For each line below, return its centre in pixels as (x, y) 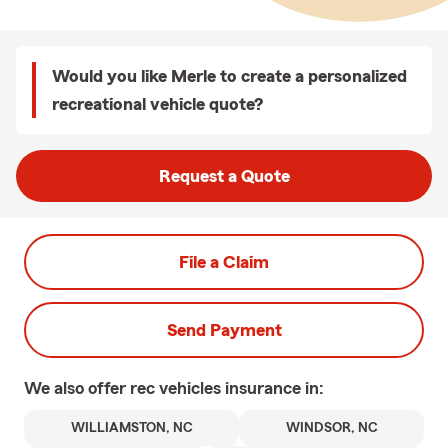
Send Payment (224, 330)
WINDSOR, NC (331, 428)
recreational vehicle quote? (157, 104)
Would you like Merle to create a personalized (229, 76)
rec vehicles (177, 388)
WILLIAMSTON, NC (131, 428)
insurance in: (274, 388)
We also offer (77, 388)
